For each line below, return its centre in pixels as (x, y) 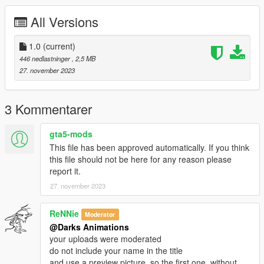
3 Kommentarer (48, 108)
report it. (65, 171)
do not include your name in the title (116, 250)
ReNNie (64, 213)
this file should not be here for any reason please (141, 159)
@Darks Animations (89, 227)
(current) (59, 46)
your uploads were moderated (105, 238)
